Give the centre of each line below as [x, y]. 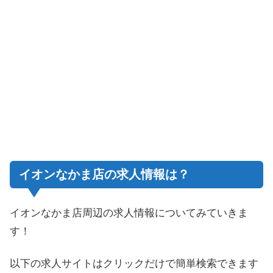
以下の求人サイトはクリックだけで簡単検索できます [134, 264]
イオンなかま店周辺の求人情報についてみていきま [129, 213]
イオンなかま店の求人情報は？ [104, 175]
